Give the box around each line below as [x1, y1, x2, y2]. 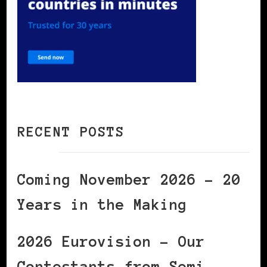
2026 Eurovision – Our [17, 233, 205, 250]
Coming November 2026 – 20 [17, 171, 241, 188]
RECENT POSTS [17, 124, 125, 139]
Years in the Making [17, 196, 187, 213]
